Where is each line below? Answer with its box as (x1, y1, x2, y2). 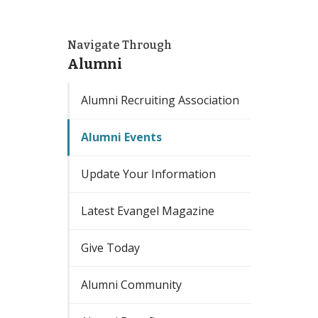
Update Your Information (81, 166, 216, 182)
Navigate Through (67, 38, 172, 53)
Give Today (81, 240, 140, 256)
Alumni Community (81, 277, 182, 293)
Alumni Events (81, 129, 162, 146)
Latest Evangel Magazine (81, 203, 214, 219)
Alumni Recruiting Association (81, 92, 239, 109)
